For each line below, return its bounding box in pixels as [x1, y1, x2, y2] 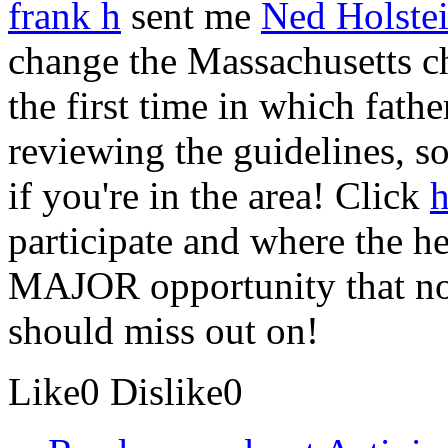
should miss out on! [8, 308, 319, 352]
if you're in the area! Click [8, 173, 430, 217]
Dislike [110, 369, 223, 413]
